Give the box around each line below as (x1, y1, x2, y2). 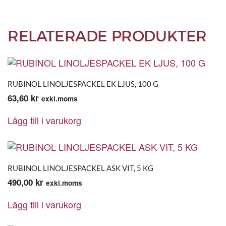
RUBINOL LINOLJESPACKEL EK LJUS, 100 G (8, 79, 158, 88)
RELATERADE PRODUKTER (8, 27, 207, 45)
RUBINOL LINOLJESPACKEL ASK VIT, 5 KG (8, 163, 153, 173)
